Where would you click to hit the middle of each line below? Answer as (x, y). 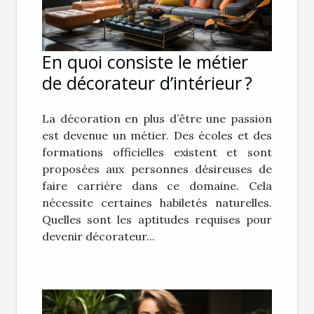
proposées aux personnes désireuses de (157, 169)
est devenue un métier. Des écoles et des (157, 136)
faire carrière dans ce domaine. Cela (157, 186)
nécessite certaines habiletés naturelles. (157, 203)
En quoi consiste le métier (145, 62)
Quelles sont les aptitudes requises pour (157, 220)
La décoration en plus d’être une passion (157, 119)
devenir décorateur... (98, 237)
